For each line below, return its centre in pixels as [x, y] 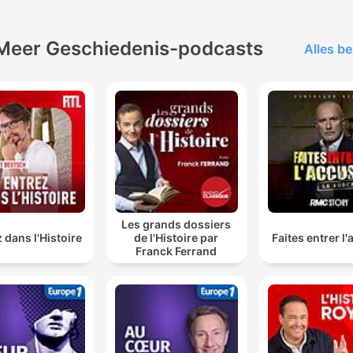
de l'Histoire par [176, 238]
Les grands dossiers [176, 225]
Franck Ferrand [176, 251]
